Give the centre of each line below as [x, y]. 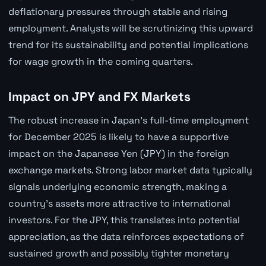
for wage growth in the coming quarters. [100, 61]
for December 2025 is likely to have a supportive [118, 137]
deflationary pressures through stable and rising [118, 11]
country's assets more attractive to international [119, 203]
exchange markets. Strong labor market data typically [130, 170]
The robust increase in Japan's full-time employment [128, 120]
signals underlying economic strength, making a [117, 186]
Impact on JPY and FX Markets [99, 96]
